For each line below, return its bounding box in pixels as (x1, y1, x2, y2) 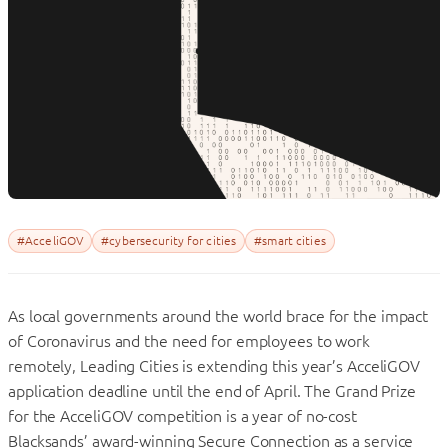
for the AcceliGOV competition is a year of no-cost (8, 406, 357, 425)
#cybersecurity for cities (101, 233, 237, 247)
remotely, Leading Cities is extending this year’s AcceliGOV (8, 356, 421, 375)
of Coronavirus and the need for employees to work (8, 331, 371, 350)
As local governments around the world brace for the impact (8, 306, 429, 325)
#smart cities (254, 233, 326, 247)
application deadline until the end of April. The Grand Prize (8, 381, 416, 400)
